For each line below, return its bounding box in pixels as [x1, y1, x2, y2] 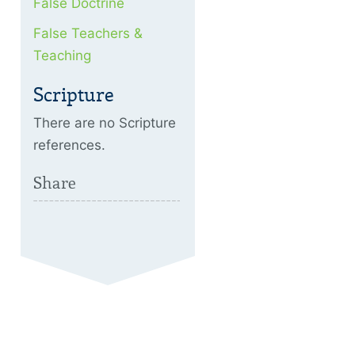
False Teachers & [33, 25, 143, 41]
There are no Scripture [33, 115, 176, 131]
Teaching [33, 48, 91, 63]
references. [33, 137, 105, 153]
